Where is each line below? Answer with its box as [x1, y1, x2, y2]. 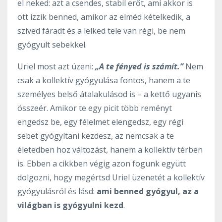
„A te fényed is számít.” [95, 60, 183, 72]
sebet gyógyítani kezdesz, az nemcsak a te [17, 130, 174, 141]
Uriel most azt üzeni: [17, 60, 95, 72]
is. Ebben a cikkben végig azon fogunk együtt [17, 158, 186, 169]
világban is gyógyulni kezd [17, 199, 123, 211]
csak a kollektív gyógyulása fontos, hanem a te [17, 74, 190, 86]
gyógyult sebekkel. [17, 39, 87, 50]
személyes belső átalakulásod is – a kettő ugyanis [17, 88, 201, 100]
